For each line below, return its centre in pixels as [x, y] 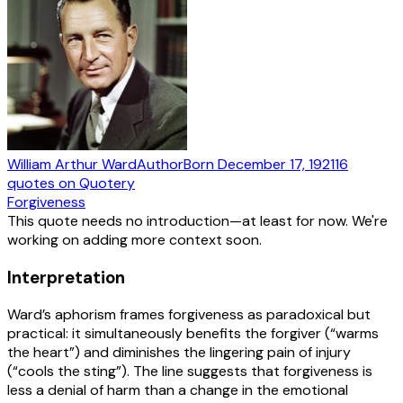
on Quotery [95, 183]
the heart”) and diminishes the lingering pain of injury [179, 353]
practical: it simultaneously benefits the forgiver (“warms [193, 334]
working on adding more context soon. [134, 239]
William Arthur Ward [72, 164]
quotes [31, 183]
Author [160, 164]
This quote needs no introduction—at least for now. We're [197, 220]
